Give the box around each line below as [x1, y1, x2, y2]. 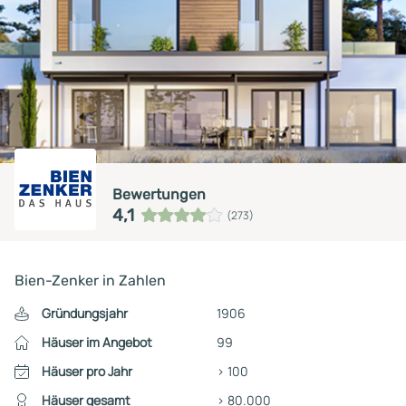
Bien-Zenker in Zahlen [14, 271, 166, 289]
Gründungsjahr [41, 304, 128, 322]
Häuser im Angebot [41, 333, 152, 351]
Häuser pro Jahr [41, 362, 132, 380]
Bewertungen [112, 185, 206, 203]
